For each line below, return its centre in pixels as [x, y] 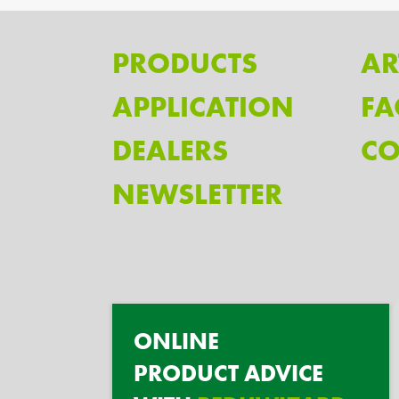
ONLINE [176, 341]
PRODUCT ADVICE [228, 373]
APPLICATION [203, 107]
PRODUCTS [185, 63]
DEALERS [170, 151]
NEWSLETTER [197, 194]
